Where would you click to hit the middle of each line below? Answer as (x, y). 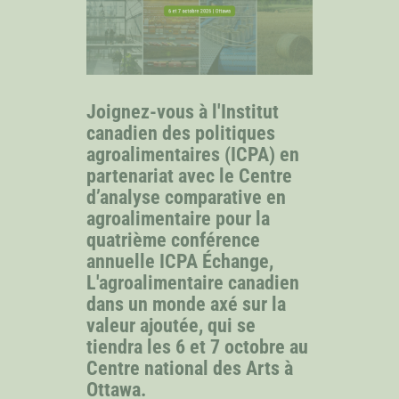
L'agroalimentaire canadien (193, 282)
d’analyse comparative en (187, 197)
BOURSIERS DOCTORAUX (110, 227)
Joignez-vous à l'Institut (183, 111)
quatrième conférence (174, 240)
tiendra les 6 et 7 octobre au (198, 346)
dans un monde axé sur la (187, 304)
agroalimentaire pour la (179, 218)
